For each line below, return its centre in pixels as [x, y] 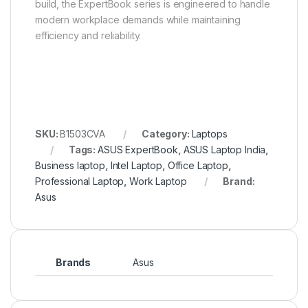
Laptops [209, 133]
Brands [74, 262]
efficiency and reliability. [88, 35]
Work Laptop [158, 181]
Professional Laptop [80, 181]
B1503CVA [83, 133]
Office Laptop [198, 165]
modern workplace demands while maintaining [138, 19]
